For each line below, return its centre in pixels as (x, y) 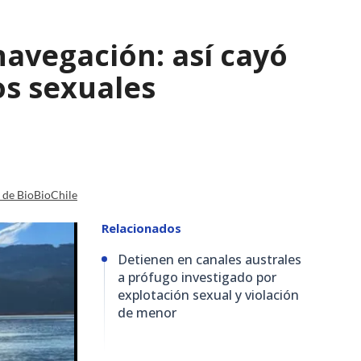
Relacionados (141, 228)
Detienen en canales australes (210, 259)
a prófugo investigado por (197, 277)
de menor (147, 312)
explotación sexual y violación (208, 295)
